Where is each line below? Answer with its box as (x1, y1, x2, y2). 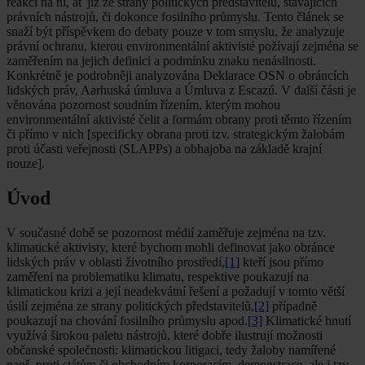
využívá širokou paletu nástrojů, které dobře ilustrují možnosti (7, 328, 323, 343)
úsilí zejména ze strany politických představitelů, (7, 299, 254, 314)
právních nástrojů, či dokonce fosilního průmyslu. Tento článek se (7, 10, 344, 24)
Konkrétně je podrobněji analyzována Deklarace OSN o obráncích (7, 68, 349, 83)
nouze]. (7, 156, 45, 171)
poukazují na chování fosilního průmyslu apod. (7, 314, 248, 328)
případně (269, 299, 317, 314)
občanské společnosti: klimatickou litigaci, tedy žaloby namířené (7, 343, 336, 358)
